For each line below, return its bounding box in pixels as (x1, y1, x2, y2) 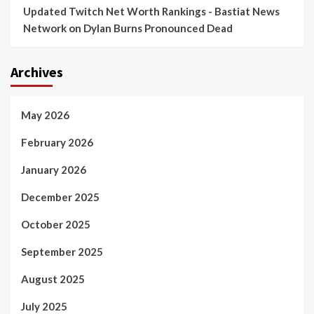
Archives (11, 63, 63, 81)
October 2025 (21, 218, 90, 231)
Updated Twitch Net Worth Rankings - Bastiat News (23, 5, 280, 18)
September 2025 (21, 245, 103, 258)
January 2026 (21, 163, 86, 176)
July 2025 (21, 300, 67, 313)
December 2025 (21, 191, 100, 203)
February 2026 (21, 136, 93, 149)
